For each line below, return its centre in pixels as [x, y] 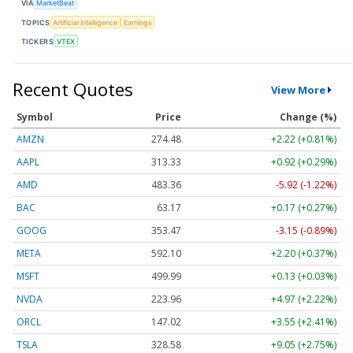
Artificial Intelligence [85, 22]
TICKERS [38, 41]
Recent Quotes [73, 89]
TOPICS [36, 22]
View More [298, 89]
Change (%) [308, 117]
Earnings [137, 22]
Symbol [35, 117]
